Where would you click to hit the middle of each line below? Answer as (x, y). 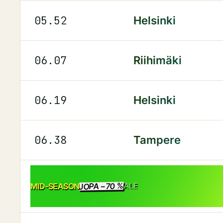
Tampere (157, 140)
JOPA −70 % (101, 186)
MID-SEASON (55, 186)
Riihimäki (158, 60)
